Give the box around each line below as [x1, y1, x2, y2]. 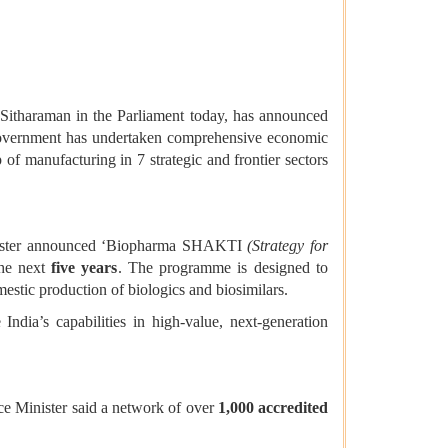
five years [51, 259, 118, 277]
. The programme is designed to [117, 259, 329, 277]
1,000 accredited [217, 399, 328, 417]
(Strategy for [247, 237, 329, 255]
